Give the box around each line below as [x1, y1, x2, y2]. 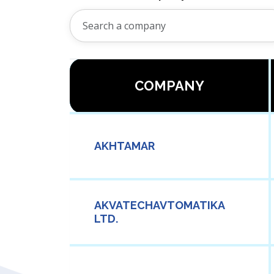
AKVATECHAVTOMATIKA [94, 199, 224, 212]
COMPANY [134, 78, 204, 94]
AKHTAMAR [94, 139, 155, 153]
